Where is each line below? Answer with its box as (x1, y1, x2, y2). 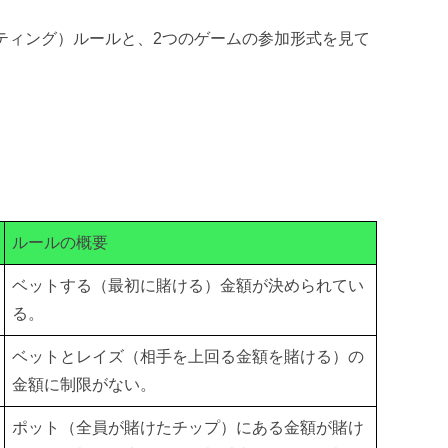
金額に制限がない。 (12, 376, 157, 394)
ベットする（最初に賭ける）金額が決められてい (12, 277, 365, 295)
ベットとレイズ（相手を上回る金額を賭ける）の (12, 348, 365, 366)
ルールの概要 (12, 234, 109, 252)
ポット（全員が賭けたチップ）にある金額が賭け (12, 419, 365, 437)
